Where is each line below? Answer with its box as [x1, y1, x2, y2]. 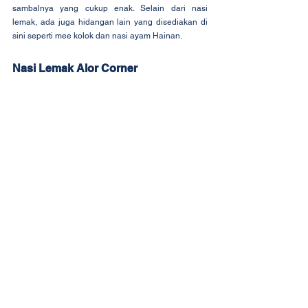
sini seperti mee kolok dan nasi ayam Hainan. [12, 31, 182, 41]
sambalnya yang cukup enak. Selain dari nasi [12, 3, 208, 14]
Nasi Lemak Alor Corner [12, 62, 137, 76]
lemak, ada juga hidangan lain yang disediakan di [12, 17, 208, 27]
